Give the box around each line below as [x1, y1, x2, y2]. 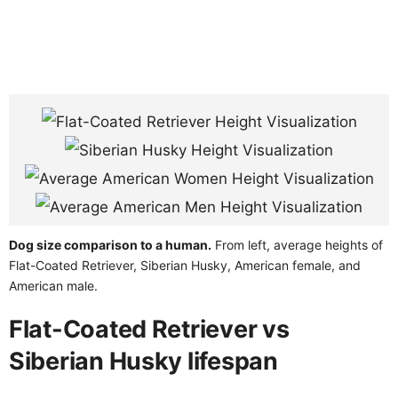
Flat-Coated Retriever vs [9, 314, 290, 344]
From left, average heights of [211, 236, 383, 252]
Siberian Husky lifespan [9, 346, 278, 376]
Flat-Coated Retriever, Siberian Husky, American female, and [9, 257, 361, 273]
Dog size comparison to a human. [9, 236, 211, 252]
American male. [9, 277, 98, 293]
